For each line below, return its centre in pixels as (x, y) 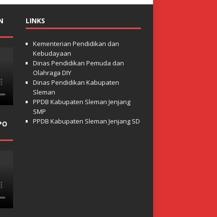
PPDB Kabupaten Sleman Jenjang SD (86, 121)
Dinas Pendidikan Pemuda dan (78, 63)
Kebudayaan (52, 54)
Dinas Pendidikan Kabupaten (76, 83)
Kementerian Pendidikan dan (76, 44)
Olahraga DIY (52, 73)
